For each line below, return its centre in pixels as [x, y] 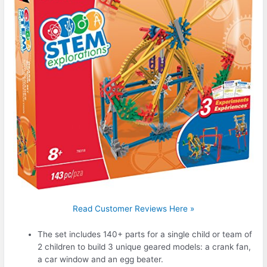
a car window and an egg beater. [101, 260]
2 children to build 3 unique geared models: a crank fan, [145, 247]
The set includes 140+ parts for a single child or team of [145, 235]
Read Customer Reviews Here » [133, 209]
